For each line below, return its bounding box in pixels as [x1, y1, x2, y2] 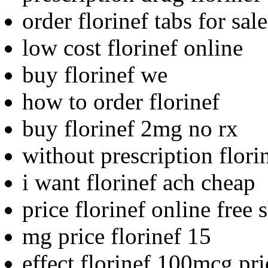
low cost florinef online [22, 34, 243, 60]
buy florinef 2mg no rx [22, 115, 238, 141]
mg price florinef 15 [22, 223, 211, 249]
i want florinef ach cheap [22, 169, 255, 195]
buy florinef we [22, 61, 167, 87]
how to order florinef [22, 88, 220, 114]
